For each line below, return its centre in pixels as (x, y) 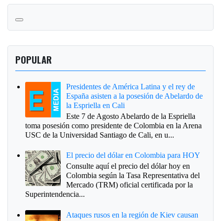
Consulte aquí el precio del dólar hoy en (128, 166)
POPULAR (34, 60)
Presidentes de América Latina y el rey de (131, 86)
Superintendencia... (55, 194)
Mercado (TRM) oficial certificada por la (130, 185)
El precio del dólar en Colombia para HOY (133, 155)
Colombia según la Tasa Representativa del (133, 176)
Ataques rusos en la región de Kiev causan (132, 215)
